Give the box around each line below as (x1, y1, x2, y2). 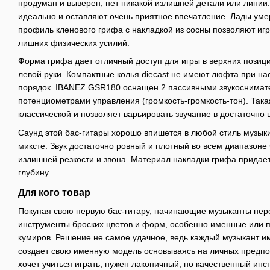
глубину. (18, 167, 53, 177)
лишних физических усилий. (18, 37, 130, 48)
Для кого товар (18, 187, 90, 198)
